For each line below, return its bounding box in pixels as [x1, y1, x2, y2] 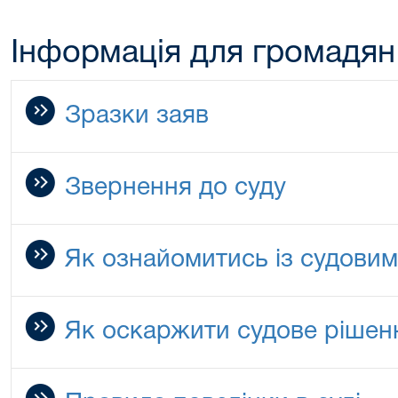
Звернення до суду [65, 177, 286, 200]
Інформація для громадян [11, 39, 395, 68]
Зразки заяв [65, 105, 209, 128]
